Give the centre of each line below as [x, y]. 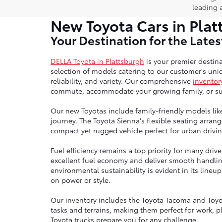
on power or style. [81, 180]
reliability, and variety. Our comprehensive [122, 81]
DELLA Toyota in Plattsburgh [97, 61]
